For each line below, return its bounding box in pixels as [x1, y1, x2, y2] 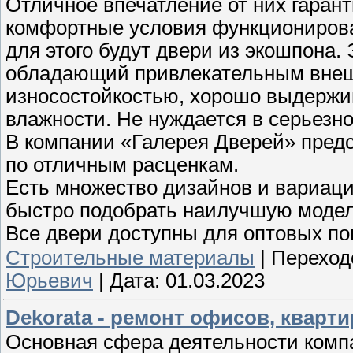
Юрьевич [6, 269, 93, 292]
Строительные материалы [6, 246, 255, 269]
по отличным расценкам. [6, 153, 239, 176]
